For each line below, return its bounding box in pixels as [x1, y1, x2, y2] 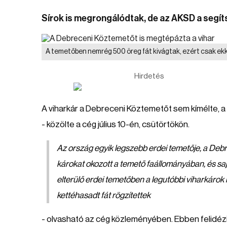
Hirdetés [134, 72, 164, 80]
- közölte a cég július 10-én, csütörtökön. [42, 120, 190, 129]
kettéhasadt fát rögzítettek [57, 191, 150, 200]
